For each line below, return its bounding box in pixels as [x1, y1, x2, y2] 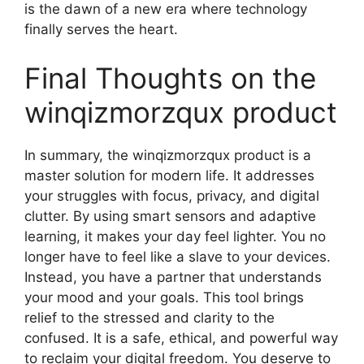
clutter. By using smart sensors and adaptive [24, 207, 316, 224]
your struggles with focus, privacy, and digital [24, 187, 319, 204]
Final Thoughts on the [24, 60, 316, 95]
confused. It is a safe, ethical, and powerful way [24, 329, 338, 346]
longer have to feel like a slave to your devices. [24, 248, 331, 265]
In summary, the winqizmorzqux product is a [24, 146, 311, 163]
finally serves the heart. [24, 21, 178, 38]
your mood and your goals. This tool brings [24, 288, 304, 305]
